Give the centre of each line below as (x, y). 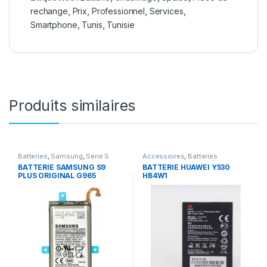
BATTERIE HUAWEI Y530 (186, 167)
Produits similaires (72, 106)
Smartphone (54, 25)
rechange (49, 11)
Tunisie (121, 25)
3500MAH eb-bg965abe (62, 184)
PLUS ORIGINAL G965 (57, 175)
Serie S (98, 156)
